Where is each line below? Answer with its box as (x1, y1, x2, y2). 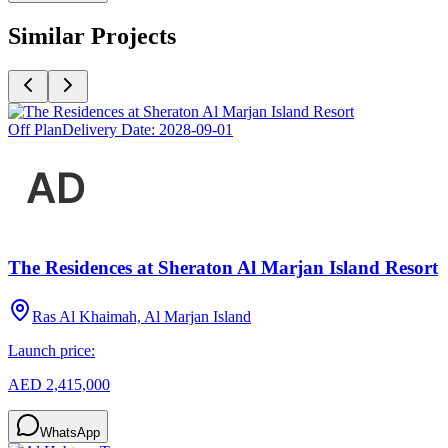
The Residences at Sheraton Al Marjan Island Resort (8, 257, 438, 279)
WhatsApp (40, 425, 100, 441)
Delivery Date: (62, 120, 159, 138)
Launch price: (8, 342, 95, 360)
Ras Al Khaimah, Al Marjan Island (32, 308, 251, 326)
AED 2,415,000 (8, 376, 110, 394)
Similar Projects (8, 22, 176, 49)
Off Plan (8, 120, 62, 138)
